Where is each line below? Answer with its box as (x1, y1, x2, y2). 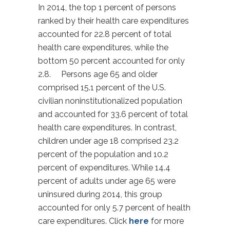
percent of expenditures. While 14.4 (38, 163, 170, 172)
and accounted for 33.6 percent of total (38, 109, 188, 119)
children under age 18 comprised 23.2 (38, 136, 179, 146)
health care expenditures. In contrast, (38, 123, 177, 132)
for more (149, 216, 184, 226)
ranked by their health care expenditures (38, 16, 189, 26)
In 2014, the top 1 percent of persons (38, 3, 176, 12)
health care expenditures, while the (38, 43, 168, 52)
